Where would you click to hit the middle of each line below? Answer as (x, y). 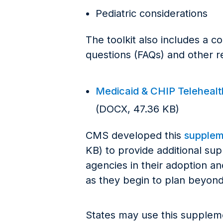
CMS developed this (135, 135)
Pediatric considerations (152, 13)
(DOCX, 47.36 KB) (137, 109)
